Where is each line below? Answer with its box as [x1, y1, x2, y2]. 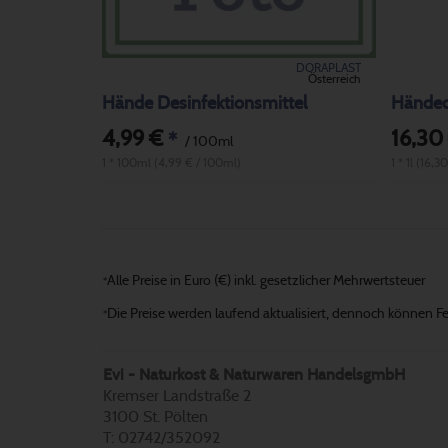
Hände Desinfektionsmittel [102, 95, 307, 113]
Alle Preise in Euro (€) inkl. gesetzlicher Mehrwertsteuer [107, 274, 425, 288]
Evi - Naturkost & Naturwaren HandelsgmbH [103, 366, 405, 383]
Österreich [307, 72, 361, 85]
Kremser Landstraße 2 [103, 387, 251, 404]
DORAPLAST [295, 61, 361, 74]
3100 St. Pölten [103, 408, 208, 425]
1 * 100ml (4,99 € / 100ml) [102, 157, 241, 169]
